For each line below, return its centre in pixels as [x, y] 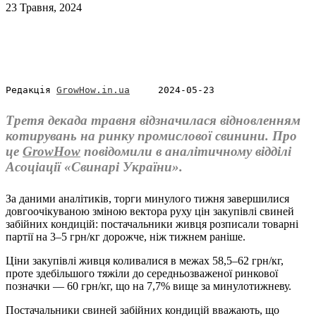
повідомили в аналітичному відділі [186, 151]
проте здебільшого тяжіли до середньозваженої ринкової [142, 273]
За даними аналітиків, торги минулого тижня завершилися [147, 198]
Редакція [31, 90]
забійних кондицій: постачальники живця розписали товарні [152, 224]
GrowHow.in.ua [93, 90]
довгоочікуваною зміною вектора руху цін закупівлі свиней [150, 211]
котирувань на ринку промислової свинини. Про [151, 135]
